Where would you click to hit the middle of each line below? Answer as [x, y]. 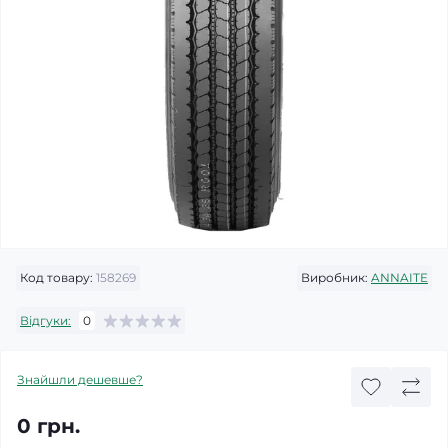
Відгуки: [45, 320]
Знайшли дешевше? [80, 379]
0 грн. [48, 426]
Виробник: [334, 277]
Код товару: [56, 277]
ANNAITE [399, 277]
